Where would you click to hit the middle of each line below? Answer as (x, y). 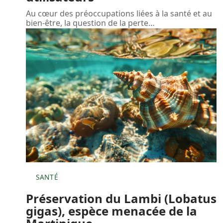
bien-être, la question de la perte (87, 23)
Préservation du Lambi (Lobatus (121, 198)
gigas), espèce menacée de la (111, 211)
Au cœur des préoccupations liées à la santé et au (119, 14)
